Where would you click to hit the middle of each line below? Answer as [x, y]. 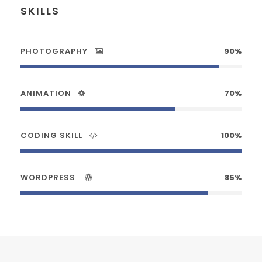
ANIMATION [46, 93]
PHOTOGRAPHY [54, 51]
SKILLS [40, 11]
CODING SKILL [51, 135]
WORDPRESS [49, 177]
